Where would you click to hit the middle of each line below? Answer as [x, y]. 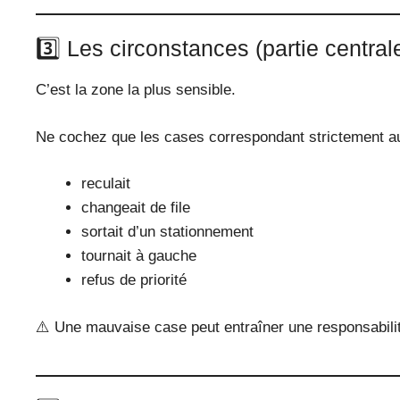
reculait [106, 184]
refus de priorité [134, 280]
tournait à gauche [139, 256]
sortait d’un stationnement [167, 232]
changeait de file [136, 208]
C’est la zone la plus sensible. [136, 90]
